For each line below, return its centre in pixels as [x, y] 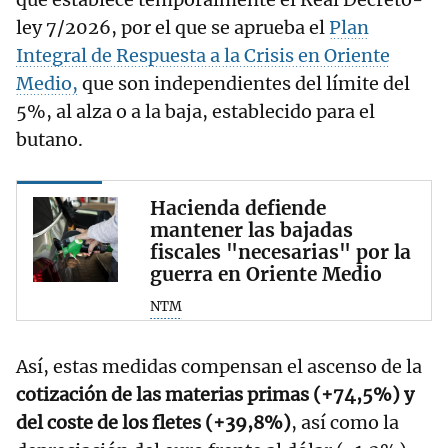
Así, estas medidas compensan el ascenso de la [219, 366]
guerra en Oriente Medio [266, 274]
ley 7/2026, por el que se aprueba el [172, 28]
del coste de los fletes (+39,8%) [153, 422]
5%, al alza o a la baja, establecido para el [195, 112]
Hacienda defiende [238, 208]
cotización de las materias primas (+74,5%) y [215, 394]
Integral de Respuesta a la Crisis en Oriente [203, 56]
